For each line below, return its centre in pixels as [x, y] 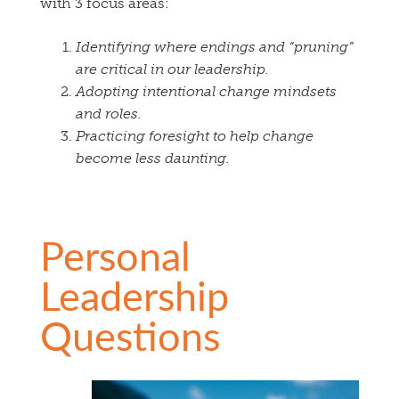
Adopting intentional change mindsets [206, 92]
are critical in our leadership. [172, 69]
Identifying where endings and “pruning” [215, 47]
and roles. [109, 114]
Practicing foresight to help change [195, 136]
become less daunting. [153, 159]
